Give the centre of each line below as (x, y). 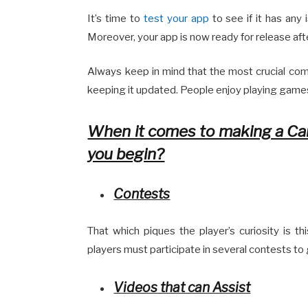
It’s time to (116, 18)
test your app (176, 18)
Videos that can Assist (182, 288)
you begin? (126, 154)
